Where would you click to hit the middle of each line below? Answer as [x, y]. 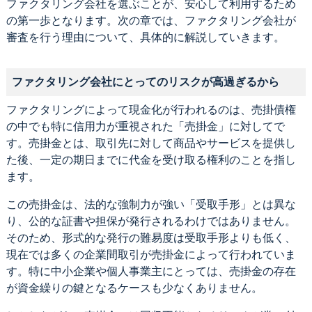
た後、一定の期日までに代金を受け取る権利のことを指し [151, 159]
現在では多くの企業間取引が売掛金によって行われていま [151, 254]
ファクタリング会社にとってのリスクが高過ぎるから [145, 81]
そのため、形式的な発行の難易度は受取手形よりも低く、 [151, 237]
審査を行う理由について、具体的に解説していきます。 [145, 37]
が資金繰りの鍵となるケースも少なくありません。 [134, 288]
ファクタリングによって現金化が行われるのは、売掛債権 [151, 109]
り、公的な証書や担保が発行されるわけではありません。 [151, 221]
